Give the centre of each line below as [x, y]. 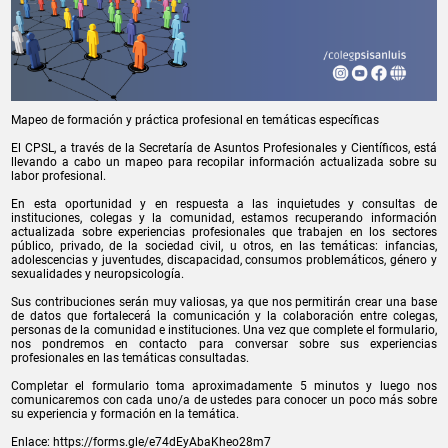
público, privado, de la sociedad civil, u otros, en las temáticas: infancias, [224, 245]
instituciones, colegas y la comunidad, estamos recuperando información [224, 217]
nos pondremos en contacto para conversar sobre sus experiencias [224, 343]
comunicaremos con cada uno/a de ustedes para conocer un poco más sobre [224, 399]
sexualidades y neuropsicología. [98, 273]
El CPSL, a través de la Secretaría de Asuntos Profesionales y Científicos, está [224, 147]
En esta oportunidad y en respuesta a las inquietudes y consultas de [224, 203]
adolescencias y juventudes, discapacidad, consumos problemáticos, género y [224, 259]
